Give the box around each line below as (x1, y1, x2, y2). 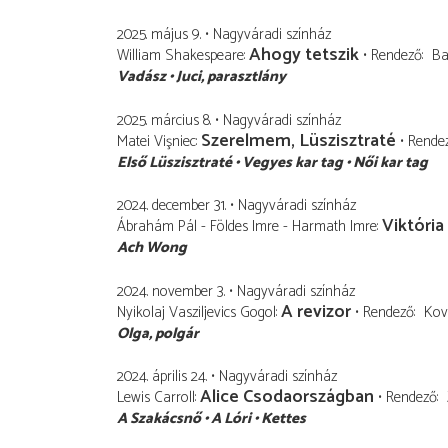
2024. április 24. (117, 364, 207, 390)
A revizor (281, 296, 351, 327)
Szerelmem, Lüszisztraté (201, 125, 396, 156)
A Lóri (211, 406, 251, 432)
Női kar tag (353, 149, 428, 175)
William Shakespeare (117, 43, 244, 69)
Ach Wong (117, 235, 187, 261)
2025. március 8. (117, 107, 211, 133)
